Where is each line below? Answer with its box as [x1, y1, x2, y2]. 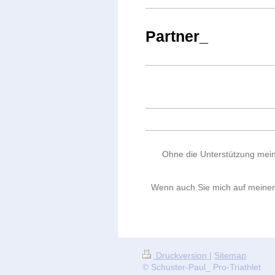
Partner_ [145, 28, 208, 45]
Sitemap [214, 250, 246, 261]
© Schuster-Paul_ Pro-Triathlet [142, 262, 261, 273]
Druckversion [153, 250, 209, 261]
